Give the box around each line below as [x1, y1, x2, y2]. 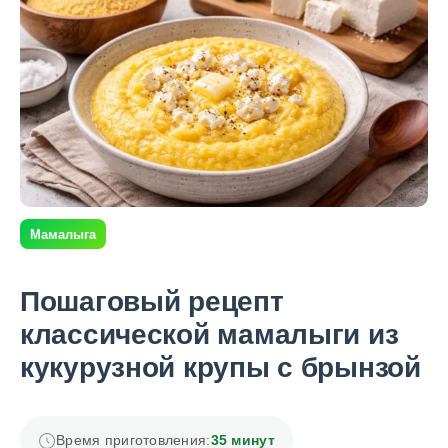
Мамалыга [30, 226, 96, 242]
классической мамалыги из [20, 319, 399, 351]
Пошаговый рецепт [20, 286, 284, 318]
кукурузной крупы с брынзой [20, 352, 421, 384]
